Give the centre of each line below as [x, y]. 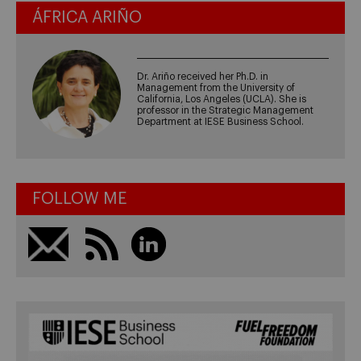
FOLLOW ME [79, 199]
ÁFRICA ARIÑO [87, 17]
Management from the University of [216, 87]
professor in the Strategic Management [226, 110]
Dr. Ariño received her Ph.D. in [203, 76]
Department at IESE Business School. [221, 121]
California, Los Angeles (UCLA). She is [222, 99]
